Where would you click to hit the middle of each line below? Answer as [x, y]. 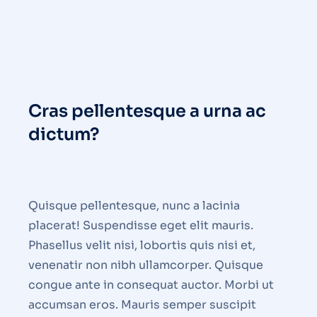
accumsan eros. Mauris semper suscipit [142, 305]
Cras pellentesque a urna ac [147, 111]
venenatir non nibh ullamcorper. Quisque [146, 265]
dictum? [64, 135]
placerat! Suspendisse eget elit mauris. [141, 226]
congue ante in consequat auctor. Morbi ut [151, 285]
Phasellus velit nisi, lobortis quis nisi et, [142, 246]
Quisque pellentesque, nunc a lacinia [134, 206]
